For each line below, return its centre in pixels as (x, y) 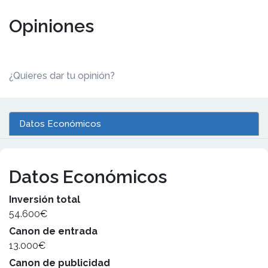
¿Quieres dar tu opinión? (62, 76)
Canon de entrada (53, 231)
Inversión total (45, 200)
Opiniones (51, 26)
